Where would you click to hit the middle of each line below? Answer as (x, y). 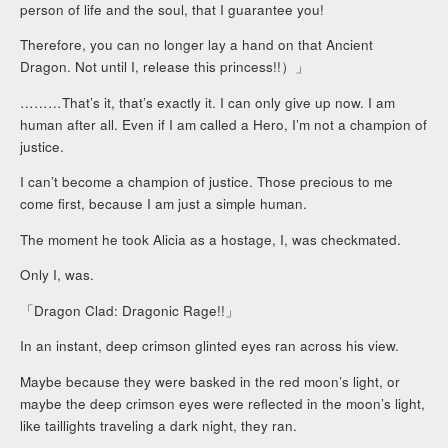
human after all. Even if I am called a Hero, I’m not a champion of (224, 124)
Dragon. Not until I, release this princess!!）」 (165, 67)
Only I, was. (57, 275)
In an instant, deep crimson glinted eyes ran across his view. (210, 346)
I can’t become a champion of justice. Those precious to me (207, 182)
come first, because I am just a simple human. (164, 204)
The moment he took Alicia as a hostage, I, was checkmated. (211, 239)
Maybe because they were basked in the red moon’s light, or (210, 381)
